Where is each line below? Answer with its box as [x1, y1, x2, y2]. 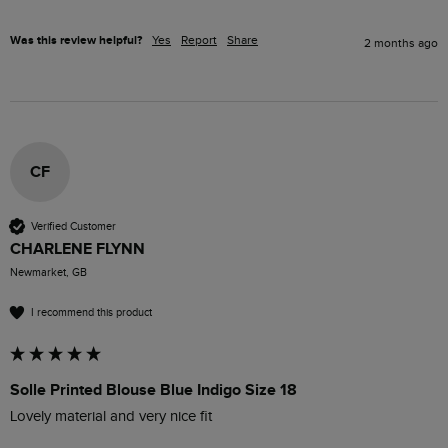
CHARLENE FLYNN [10, 239, 145, 259]
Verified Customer [31, 219, 116, 233]
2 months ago [364, 36, 438, 50]
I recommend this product [31, 305, 152, 319]
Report [181, 33, 217, 47]
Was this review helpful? [10, 33, 142, 48]
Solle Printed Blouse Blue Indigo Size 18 [10, 380, 297, 400]
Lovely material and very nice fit [10, 408, 212, 425]
